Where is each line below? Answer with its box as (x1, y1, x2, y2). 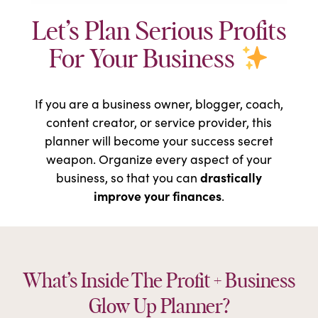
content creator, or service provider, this (46, 113, 272, 131)
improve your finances (94, 186, 221, 204)
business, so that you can (56, 168, 200, 186)
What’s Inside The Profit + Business (23, 271, 295, 292)
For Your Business (48, 46, 240, 72)
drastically (200, 168, 262, 186)
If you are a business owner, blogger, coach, (35, 94, 283, 112)
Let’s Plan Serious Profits (31, 18, 287, 45)
